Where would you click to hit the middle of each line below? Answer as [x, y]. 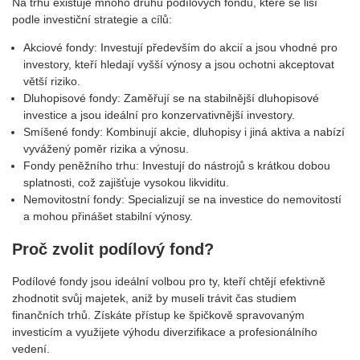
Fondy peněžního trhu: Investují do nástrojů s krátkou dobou [177, 166]
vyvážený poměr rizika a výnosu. [106, 149]
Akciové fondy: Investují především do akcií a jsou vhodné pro [180, 48]
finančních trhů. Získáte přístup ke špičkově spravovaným [158, 315]
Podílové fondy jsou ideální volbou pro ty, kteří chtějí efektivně [169, 281]
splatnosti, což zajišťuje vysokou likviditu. [126, 183]
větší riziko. [52, 82]
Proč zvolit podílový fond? [113, 249]
